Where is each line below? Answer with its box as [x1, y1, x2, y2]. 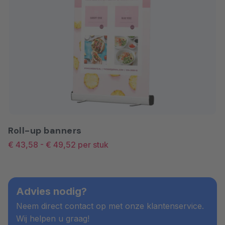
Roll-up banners [8, 124, 82, 137]
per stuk [78, 139, 108, 150]
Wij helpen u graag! [16, 213, 89, 223]
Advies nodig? [16, 185, 87, 197]
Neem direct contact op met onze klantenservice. [16, 200, 204, 211]
